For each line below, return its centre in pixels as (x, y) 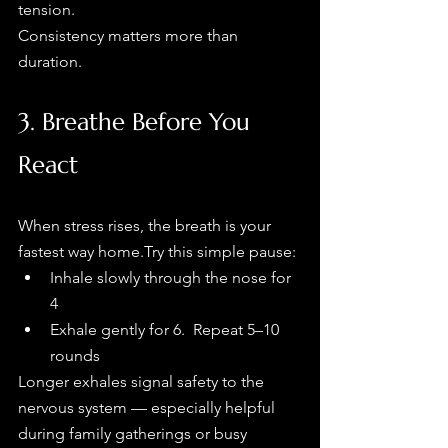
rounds (75, 356)
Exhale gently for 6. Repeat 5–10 (166, 330)
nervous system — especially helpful (148, 408)
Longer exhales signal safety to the (143, 382)
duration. (50, 62)
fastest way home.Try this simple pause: (157, 252)
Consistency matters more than (130, 36)
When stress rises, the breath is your (146, 226)
